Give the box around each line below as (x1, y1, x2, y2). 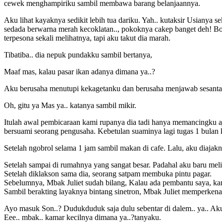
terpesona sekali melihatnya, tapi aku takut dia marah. (4, 33, 170, 42)
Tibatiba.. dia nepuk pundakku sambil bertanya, (4, 50, 152, 59)
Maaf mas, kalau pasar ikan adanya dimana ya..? (4, 67, 155, 76)
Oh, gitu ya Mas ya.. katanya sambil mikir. (4, 101, 136, 110)
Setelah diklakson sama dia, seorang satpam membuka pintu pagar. (4, 169, 212, 178)
